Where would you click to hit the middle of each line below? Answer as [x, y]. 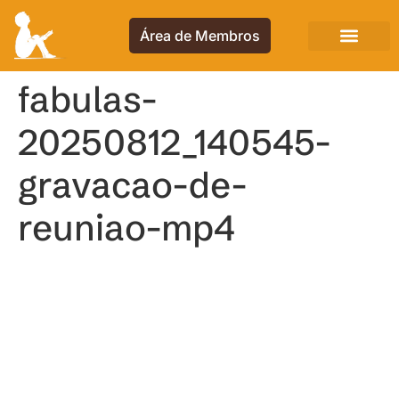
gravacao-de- [133, 185]
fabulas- [88, 99]
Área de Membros [199, 36]
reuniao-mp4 [126, 228]
